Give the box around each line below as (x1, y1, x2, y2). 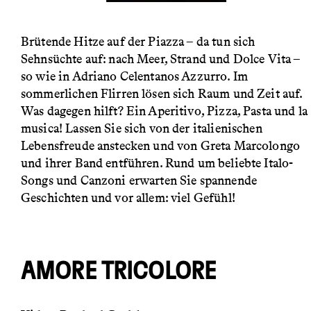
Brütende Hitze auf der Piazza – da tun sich (21, 34, 255, 50)
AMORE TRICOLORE (21, 259, 217, 285)
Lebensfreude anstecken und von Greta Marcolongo (21, 138, 301, 154)
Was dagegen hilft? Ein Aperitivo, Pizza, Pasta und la (21, 103, 308, 119)
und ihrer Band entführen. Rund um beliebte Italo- (21, 155, 294, 171)
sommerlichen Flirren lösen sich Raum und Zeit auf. (21, 86, 303, 102)
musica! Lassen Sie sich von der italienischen (21, 121, 262, 137)
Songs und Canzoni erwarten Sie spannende (21, 173, 257, 189)
